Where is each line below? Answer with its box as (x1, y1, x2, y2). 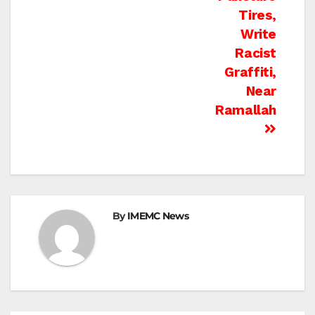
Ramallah (215, 102, 276, 119)
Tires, (238, 7, 276, 24)
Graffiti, (224, 64, 276, 81)
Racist (235, 45, 276, 62)
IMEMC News (127, 210, 188, 223)
